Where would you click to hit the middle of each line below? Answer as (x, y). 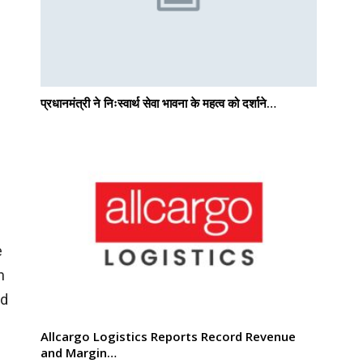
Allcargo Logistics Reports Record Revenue (168, 337)
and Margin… (79, 353)
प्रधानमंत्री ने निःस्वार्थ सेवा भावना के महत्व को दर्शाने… (158, 102)
